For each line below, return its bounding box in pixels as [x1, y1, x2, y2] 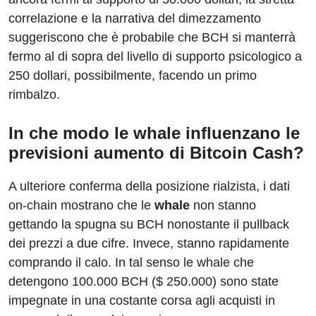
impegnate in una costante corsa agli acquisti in [8, 293, 275, 308]
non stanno [190, 197, 256, 212]
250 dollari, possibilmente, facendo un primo [8, 68, 257, 83]
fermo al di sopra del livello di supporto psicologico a [8, 49, 302, 63]
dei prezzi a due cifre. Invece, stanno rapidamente [8, 236, 289, 250]
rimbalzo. [8, 87, 60, 102]
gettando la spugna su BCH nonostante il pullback [8, 217, 289, 231]
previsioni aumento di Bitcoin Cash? [8, 142, 304, 162]
